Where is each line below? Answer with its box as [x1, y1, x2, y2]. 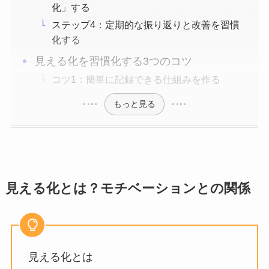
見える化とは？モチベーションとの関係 [5, 181, 250, 196]
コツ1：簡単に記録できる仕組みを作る [52, 74, 221, 85]
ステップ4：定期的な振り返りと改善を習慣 [52, 19, 240, 31]
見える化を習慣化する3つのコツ [35, 55, 193, 68]
